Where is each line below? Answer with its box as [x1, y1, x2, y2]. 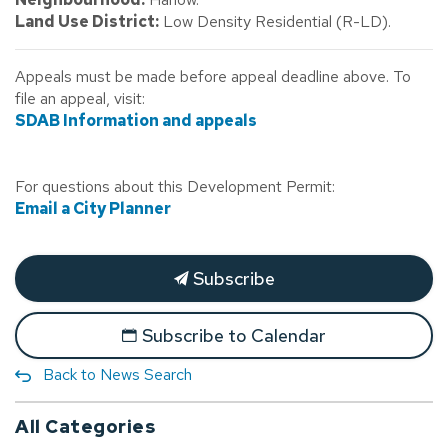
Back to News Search [43, 364, 192, 385]
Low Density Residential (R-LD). [159, 11, 391, 32]
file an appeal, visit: [15, 88, 145, 109]
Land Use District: [15, 11, 159, 32]
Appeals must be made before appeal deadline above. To [15, 66, 411, 87]
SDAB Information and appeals [15, 110, 257, 131]
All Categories [15, 415, 155, 438]
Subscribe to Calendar [142, 324, 326, 347]
